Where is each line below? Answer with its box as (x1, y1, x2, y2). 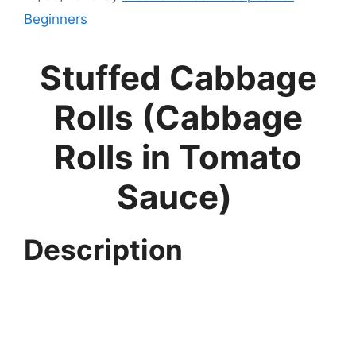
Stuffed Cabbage (39, 57, 317, 99)
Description (24, 233, 183, 267)
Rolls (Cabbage (53, 97, 303, 138)
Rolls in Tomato (54, 137, 302, 178)
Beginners (24, 11, 87, 28)
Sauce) (116, 176, 240, 218)
